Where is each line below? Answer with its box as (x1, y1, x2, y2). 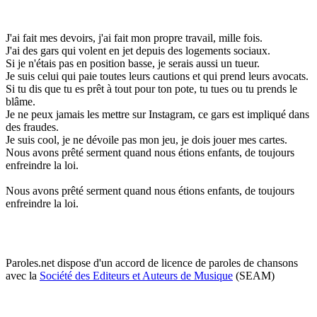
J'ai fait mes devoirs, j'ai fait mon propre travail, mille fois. (6, 31, 263, 44)
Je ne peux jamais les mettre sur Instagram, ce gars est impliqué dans (6, 108, 309, 120)
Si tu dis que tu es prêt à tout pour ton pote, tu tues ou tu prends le (6, 82, 297, 95)
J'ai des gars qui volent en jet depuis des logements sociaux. (6, 44, 270, 57)
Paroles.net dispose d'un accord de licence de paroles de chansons (6, 256, 298, 269)
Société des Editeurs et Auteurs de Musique (40, 269, 233, 282)
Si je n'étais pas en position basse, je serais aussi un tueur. (6, 57, 260, 69)
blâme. (6, 95, 35, 108)
